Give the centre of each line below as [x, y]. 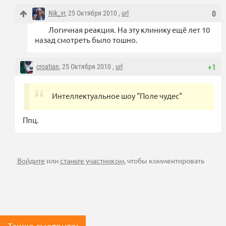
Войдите [31, 161]
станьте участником [92, 161]
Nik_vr [57, 13]
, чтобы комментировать [164, 161]
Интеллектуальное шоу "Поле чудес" [117, 96]
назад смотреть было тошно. [86, 40]
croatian [48, 67]
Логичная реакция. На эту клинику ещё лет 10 [129, 30]
